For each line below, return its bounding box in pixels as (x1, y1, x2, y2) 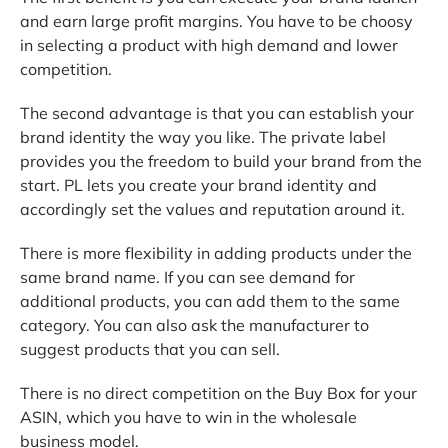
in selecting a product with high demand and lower (20, 34, 398, 55)
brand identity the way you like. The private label (20, 126, 386, 147)
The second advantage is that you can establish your (20, 102, 414, 123)
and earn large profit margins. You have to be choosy (20, 10, 413, 31)
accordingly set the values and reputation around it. (20, 198, 409, 219)
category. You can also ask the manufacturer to (20, 314, 369, 335)
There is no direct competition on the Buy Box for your (20, 382, 417, 403)
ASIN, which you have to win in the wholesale (20, 406, 357, 427)
